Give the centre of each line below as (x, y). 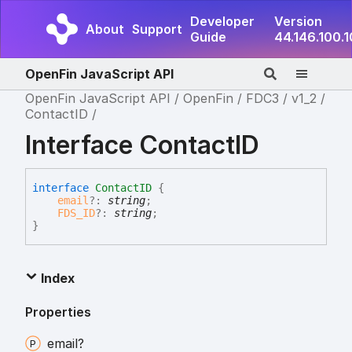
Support (157, 29)
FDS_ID (76, 213)
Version (298, 21)
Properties (58, 312)
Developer (222, 21)
